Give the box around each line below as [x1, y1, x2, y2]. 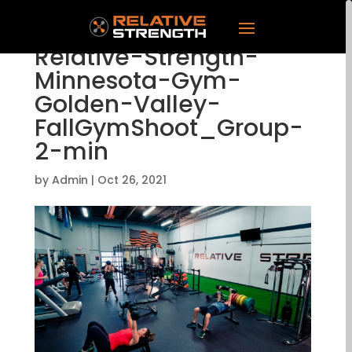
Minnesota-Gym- [35, 64, 241, 97]
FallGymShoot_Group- [35, 112, 303, 145]
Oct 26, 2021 [97, 172, 167, 188]
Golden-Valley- [35, 88, 221, 121]
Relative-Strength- [35, 41, 258, 74]
